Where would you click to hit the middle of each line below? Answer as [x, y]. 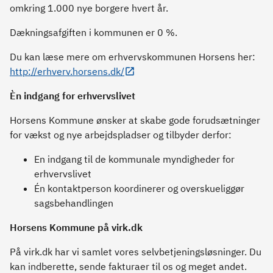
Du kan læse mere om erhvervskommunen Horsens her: [133, 57]
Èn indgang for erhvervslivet [73, 96]
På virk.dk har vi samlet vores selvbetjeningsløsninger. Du [136, 252]
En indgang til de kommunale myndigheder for [134, 159]
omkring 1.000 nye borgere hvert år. [89, 8]
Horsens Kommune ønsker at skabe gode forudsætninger [135, 120]
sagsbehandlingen [74, 203]
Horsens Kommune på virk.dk [76, 227]
